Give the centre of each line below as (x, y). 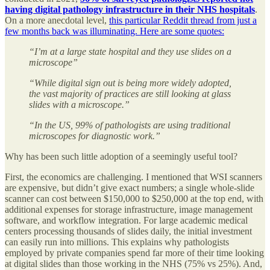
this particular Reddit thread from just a (183, 20)
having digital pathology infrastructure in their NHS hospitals (130, 10)
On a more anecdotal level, (57, 20)
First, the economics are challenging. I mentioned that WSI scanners (133, 177)
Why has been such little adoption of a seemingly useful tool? (121, 157)
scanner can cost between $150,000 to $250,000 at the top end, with (134, 199)
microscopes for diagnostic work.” (95, 136)
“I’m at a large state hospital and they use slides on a (130, 52)
